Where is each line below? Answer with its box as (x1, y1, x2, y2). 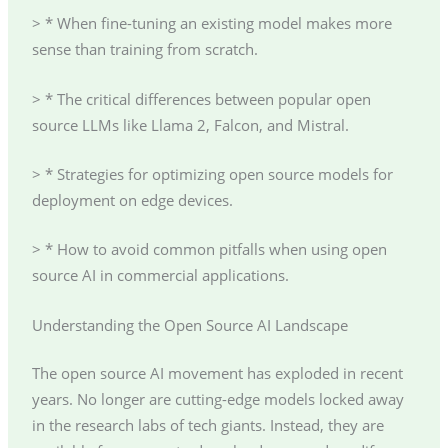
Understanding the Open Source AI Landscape (31, 314, 348, 335)
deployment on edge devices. (31, 190, 233, 211)
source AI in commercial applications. (31, 265, 289, 286)
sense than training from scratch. (31, 39, 258, 60)
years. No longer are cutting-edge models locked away (31, 388, 404, 409)
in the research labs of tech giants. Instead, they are (31, 414, 384, 435)
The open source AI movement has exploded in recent (31, 362, 403, 383)
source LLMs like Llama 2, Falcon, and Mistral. (31, 114, 349, 135)
